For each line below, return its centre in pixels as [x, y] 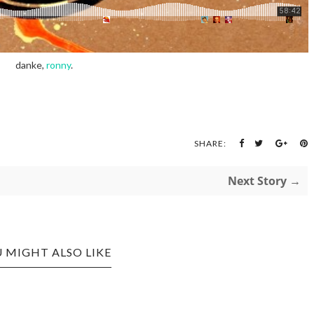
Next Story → [264, 181]
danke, [30, 65]
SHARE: [210, 143]
